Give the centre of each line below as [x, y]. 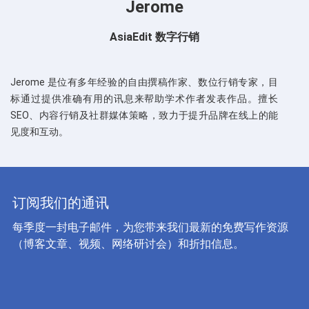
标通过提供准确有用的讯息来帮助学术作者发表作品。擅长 [144, 99]
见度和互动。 [39, 132]
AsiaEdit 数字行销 [154, 37]
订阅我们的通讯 [60, 203]
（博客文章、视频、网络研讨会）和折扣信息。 [128, 244]
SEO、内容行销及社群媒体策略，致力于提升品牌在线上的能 [144, 116]
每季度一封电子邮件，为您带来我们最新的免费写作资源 [150, 228]
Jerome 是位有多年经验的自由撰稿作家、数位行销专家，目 [144, 82]
